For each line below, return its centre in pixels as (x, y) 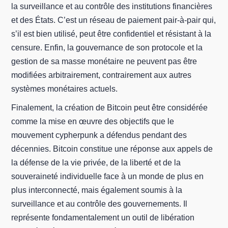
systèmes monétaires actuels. (65, 89)
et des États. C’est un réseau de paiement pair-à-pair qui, (114, 20)
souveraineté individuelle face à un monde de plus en (108, 176)
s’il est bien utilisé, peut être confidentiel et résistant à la (111, 34)
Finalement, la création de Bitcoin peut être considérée (110, 108)
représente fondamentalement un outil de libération (103, 218)
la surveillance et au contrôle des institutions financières (112, 6)
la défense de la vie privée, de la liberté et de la (96, 163)
